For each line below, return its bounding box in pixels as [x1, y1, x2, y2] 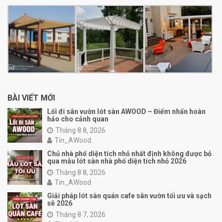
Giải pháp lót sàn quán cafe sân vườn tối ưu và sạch [47, 191, 212, 200]
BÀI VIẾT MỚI [7, 93, 55, 103]
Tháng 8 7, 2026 [55, 210, 106, 219]
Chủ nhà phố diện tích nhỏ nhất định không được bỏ [47, 149, 212, 158]
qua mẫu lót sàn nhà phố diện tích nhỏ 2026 [47, 157, 186, 165]
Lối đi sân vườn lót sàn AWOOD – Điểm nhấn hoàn [47, 107, 206, 115]
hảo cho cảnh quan [47, 114, 109, 123]
